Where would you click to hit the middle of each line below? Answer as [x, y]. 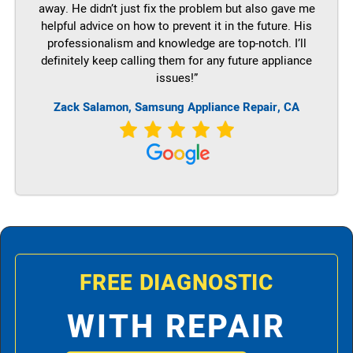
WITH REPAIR [176, 328]
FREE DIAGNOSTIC [176, 284]
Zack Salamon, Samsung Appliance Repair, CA [176, 107]
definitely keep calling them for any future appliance [176, 61]
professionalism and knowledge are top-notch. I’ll [176, 44]
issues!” [176, 78]
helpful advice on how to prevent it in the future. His [176, 26]
